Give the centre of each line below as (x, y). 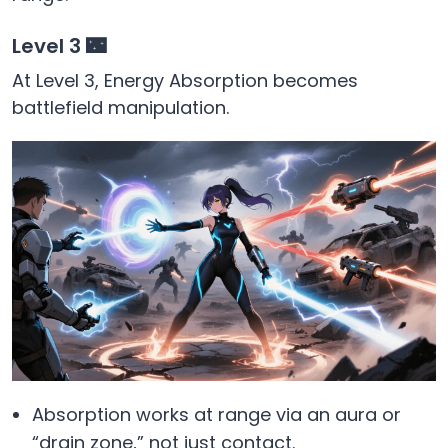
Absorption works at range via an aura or (216, 414)
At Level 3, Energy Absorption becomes (185, 81)
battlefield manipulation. (120, 108)
